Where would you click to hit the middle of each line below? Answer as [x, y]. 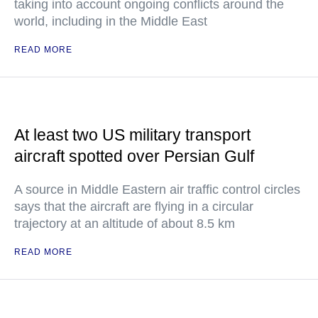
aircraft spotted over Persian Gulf [134, 156]
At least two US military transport [132, 135]
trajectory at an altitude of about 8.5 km [125, 224]
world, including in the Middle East [111, 21]
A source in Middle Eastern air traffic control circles [157, 190]
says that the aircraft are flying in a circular [134, 207]
